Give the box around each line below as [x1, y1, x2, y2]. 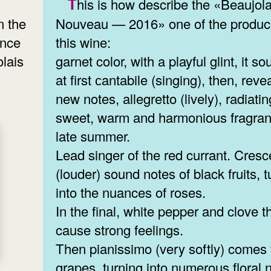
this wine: [56, 32, 115, 51]
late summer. [56, 126, 131, 145]
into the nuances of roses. [56, 182, 206, 201]
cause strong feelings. [56, 220, 184, 239]
